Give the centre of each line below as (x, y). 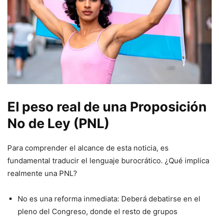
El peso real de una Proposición (107, 107)
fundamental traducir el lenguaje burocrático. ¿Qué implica (108, 161)
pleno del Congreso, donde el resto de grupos (98, 212)
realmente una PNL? (42, 174)
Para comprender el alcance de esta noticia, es (88, 148)
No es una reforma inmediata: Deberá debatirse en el (109, 199)
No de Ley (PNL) (58, 124)
